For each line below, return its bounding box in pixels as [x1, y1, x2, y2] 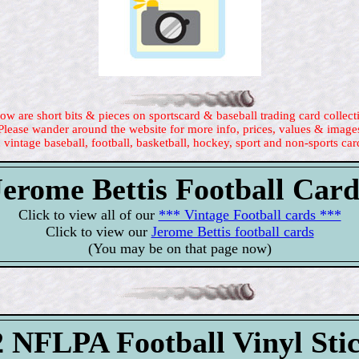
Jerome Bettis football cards [151, 224, 314, 240]
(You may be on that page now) [87, 240, 272, 257]
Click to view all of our [18, 207, 159, 224]
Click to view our [45, 224, 151, 240]
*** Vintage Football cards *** [158, 207, 341, 224]
